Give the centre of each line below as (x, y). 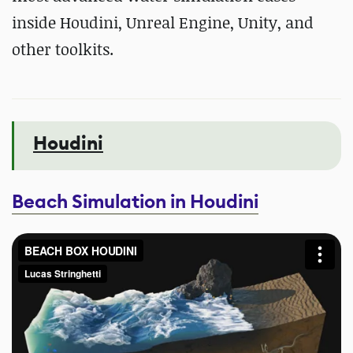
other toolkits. (65, 49)
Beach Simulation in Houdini (135, 202)
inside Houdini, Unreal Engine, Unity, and (163, 22)
